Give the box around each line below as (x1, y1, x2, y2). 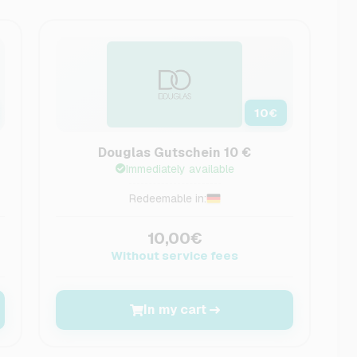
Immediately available (125, 162, 234, 176)
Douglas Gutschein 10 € (98, 144, 252, 161)
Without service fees (111, 248, 239, 263)
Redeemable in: (128, 191, 206, 206)
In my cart (143, 301, 206, 318)
